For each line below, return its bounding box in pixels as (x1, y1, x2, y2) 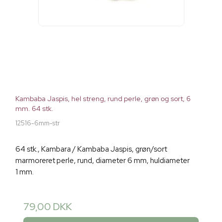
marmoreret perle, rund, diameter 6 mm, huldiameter (15, 155, 190, 166)
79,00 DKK (23, 200, 72, 213)
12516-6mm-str (15, 118, 60, 127)
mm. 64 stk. (15, 104, 54, 113)
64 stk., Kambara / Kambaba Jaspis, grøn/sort (15, 144, 167, 154)
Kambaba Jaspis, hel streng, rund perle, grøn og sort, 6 (15, 94, 191, 103)
